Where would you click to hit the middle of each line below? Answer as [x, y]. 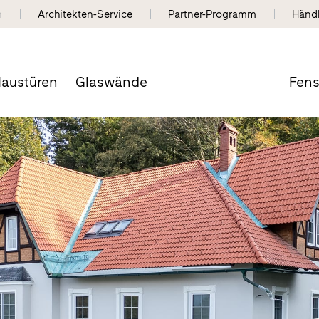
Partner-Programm [213, 14]
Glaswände [111, 82]
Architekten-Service [85, 14]
